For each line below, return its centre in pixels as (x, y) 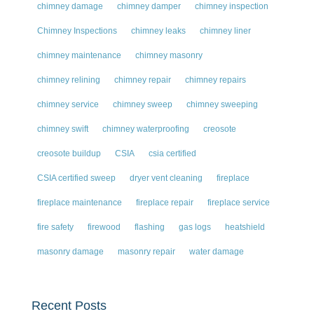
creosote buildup (69, 154)
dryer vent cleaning (166, 178)
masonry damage (70, 252)
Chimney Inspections (77, 31)
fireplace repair (164, 203)
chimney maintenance (79, 56)
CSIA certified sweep (76, 178)
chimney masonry (169, 56)
